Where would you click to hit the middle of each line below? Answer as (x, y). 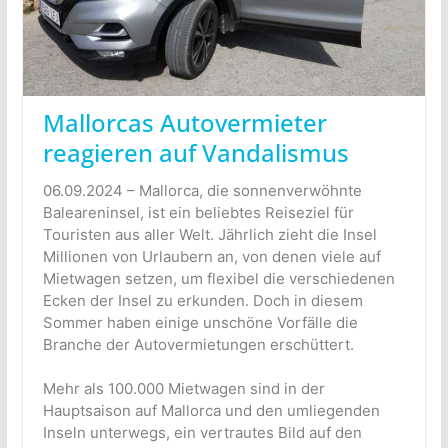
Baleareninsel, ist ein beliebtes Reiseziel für (198, 212)
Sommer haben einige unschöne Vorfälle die (200, 322)
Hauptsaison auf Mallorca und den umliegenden (211, 411)
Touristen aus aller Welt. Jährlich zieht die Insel (209, 234)
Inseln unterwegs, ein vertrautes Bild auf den (202, 433)
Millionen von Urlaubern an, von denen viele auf (211, 256)
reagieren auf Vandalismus (195, 152)
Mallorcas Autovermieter (184, 122)
